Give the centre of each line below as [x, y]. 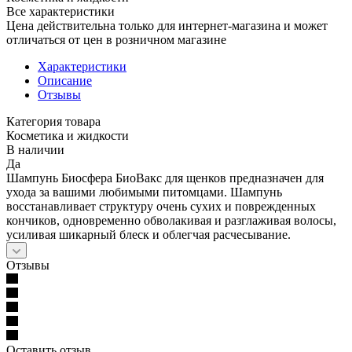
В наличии [35, 149]
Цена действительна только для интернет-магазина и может [167, 25]
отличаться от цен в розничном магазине [116, 39]
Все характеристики [60, 11]
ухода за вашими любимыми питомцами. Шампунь [144, 192]
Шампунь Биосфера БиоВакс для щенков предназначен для [165, 178]
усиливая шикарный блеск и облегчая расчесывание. [148, 234]
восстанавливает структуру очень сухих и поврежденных [161, 206]
